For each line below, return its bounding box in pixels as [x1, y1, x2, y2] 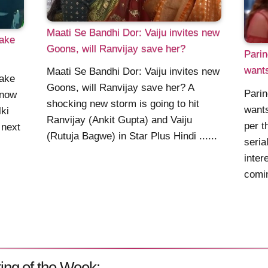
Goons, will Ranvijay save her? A [47, 82, 194, 94]
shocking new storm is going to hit [47, 98, 200, 110]
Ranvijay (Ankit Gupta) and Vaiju [47, 114, 193, 126]
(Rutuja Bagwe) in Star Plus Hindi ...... [47, 130, 218, 142]
